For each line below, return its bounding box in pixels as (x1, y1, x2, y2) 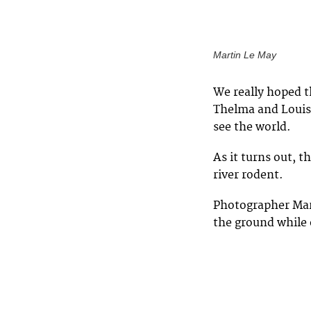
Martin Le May (213, 49, 276, 60)
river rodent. (213, 167, 283, 182)
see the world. (213, 119, 291, 134)
